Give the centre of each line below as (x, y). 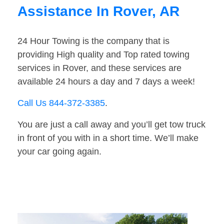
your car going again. (59, 152)
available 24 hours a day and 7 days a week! (106, 82)
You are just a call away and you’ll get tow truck (111, 125)
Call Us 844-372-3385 (61, 103)
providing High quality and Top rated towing (103, 55)
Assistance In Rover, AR (98, 11)
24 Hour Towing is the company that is (93, 41)
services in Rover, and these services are (99, 68)
